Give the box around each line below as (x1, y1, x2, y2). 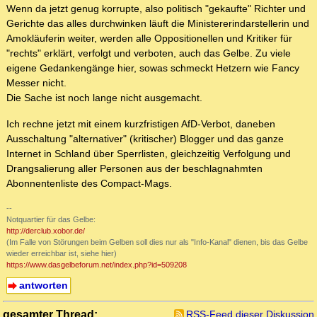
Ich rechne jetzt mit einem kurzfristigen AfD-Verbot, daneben (6, 118, 275, 130)
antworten (18, 279, 68, 292)
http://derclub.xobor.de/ (6, 226, 85, 236)
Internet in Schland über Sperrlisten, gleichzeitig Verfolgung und (6, 148, 291, 160)
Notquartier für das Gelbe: (6, 215, 96, 224)
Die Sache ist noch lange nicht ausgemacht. (6, 92, 202, 104)
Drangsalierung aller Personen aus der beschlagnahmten (6, 163, 263, 175)
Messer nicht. (6, 77, 67, 89)
